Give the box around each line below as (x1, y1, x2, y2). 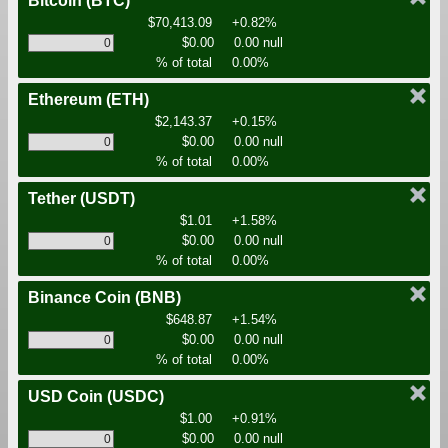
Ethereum (28, 91, 106, 109)
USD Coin (28, 388, 107, 406)
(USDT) (80, 190, 135, 208)
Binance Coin (28, 289, 135, 307)
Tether (28, 190, 80, 208)
